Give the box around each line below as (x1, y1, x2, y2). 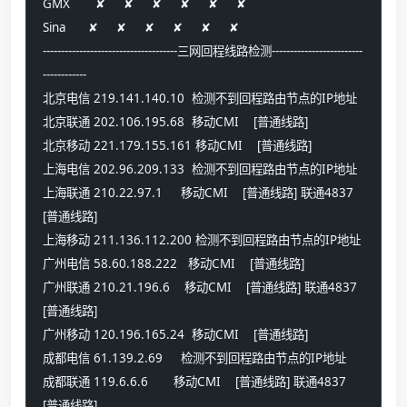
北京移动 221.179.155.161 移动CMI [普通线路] (43, 137, 315, 154)
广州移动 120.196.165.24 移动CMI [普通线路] (43, 326, 312, 343)
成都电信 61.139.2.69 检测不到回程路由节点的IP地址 (43, 350, 346, 367)
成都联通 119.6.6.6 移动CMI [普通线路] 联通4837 (43, 373, 346, 391)
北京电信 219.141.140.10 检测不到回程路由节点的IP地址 (43, 90, 357, 107)
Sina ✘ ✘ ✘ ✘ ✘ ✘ (43, 19, 253, 36)
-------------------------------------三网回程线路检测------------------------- (43, 43, 362, 60)
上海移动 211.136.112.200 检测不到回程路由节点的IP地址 (43, 232, 361, 249)
